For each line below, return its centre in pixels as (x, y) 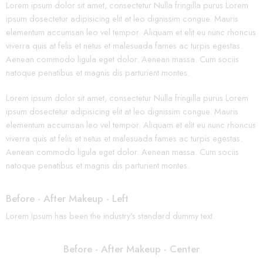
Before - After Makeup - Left (67, 198)
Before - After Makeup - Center (131, 249)
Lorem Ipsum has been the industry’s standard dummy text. (110, 216)
